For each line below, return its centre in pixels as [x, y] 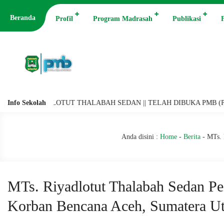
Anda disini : [140, 137]
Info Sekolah [27, 103]
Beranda [23, 18]
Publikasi [187, 19]
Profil [64, 19]
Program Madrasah [123, 19]
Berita [192, 137]
